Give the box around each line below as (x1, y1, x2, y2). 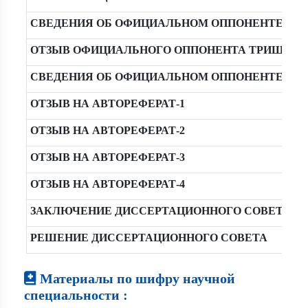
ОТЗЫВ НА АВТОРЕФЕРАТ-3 (30, 151, 185, 163)
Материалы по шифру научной (36, 271, 235, 286)
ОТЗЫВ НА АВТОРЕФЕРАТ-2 (30, 124, 185, 136)
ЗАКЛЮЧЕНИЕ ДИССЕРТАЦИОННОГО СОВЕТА (30, 205, 291, 217)
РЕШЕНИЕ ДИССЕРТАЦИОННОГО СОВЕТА (30, 232, 267, 243)
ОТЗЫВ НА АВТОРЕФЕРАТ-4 (30, 178, 185, 190)
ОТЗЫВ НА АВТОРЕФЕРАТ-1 (30, 98, 185, 109)
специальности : (24, 287, 128, 302)
